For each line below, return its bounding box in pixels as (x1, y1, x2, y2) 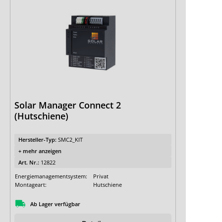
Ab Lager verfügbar (30, 200, 80, 208)
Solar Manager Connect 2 (14, 99, 121, 111)
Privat (93, 172, 109, 180)
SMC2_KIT (58, 136, 83, 143)
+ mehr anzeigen (18, 147, 61, 155)
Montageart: (15, 181, 47, 188)
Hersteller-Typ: (18, 136, 58, 143)
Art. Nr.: (18, 159, 41, 166)
